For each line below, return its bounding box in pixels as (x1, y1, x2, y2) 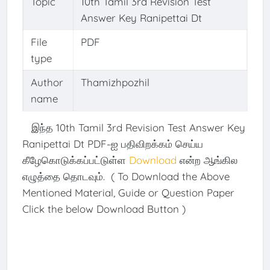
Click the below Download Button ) (22, 202, 186, 215)
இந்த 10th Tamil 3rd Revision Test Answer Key (22, 121, 245, 134)
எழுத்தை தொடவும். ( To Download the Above (22, 169, 230, 183)
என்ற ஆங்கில (179, 153, 237, 166)
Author (30, 76, 63, 89)
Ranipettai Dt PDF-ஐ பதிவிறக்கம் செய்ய (22, 137, 203, 150)
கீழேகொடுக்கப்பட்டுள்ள (22, 153, 126, 166)
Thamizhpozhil (80, 76, 149, 89)
